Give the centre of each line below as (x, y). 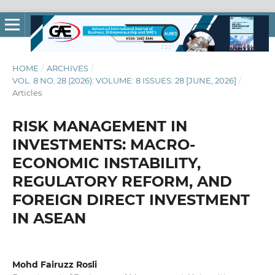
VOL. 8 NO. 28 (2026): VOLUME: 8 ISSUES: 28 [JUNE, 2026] (124, 80)
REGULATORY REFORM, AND (122, 181)
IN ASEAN (49, 218)
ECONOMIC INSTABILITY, (106, 163)
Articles (27, 92)
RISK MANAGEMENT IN (99, 126)
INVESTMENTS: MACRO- (103, 144)
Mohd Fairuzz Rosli (54, 264)
